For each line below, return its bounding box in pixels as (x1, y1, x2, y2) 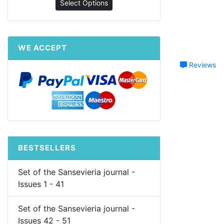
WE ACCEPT (18, 43, 67, 53)
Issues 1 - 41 (18, 179, 64, 189)
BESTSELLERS (18, 143, 76, 153)
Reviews (187, 60, 216, 69)
